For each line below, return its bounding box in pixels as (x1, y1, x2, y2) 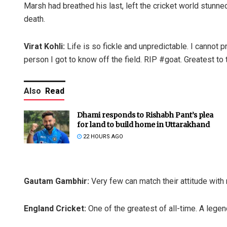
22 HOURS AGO (82, 133, 123, 140)
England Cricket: (24, 204, 86, 214)
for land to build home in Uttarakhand (77, 120, 210, 130)
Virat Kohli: (24, 42, 65, 52)
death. (24, 14, 45, 24)
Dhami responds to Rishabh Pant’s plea (77, 110, 213, 120)
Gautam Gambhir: (24, 176, 89, 186)
